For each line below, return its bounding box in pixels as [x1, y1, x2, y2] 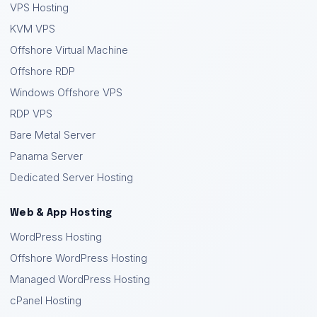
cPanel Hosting [10, 294, 81, 307]
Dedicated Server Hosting [10, 171, 133, 184]
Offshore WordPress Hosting [10, 251, 147, 265]
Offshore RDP [10, 64, 75, 78]
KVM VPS [10, 22, 55, 35]
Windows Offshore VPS [10, 86, 122, 99]
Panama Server [10, 149, 83, 163]
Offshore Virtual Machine [10, 43, 128, 57]
